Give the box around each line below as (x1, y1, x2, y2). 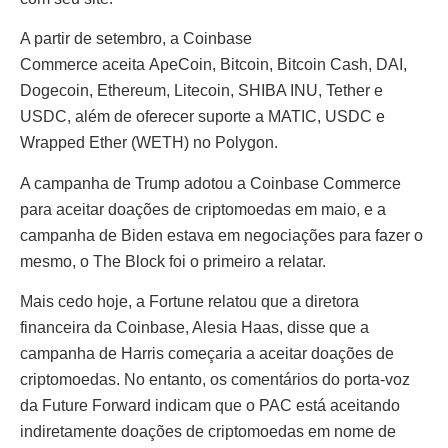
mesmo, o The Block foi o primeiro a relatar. (20, 252, 330, 270)
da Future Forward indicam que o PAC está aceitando (20, 396, 400, 414)
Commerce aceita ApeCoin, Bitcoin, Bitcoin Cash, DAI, (20, 56, 407, 74)
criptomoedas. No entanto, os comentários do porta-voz (20, 370, 410, 388)
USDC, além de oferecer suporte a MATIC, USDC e (20, 108, 385, 126)
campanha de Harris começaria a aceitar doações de (20, 344, 394, 362)
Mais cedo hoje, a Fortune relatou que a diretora (20, 292, 359, 310)
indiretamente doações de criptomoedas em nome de (20, 422, 396, 440)
